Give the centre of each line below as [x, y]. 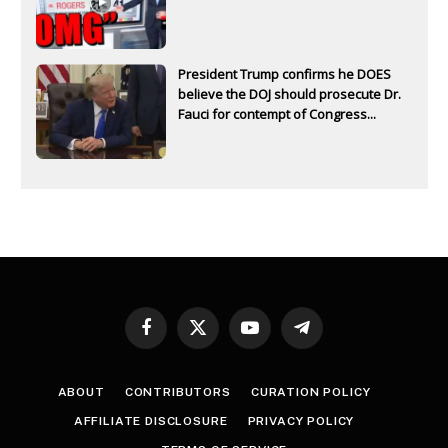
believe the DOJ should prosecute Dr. [289, 94]
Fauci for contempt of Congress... [277, 114]
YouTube [275, 336]
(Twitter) [222, 355]
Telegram [330, 336]
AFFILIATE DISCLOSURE [150, 421]
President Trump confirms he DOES [284, 74]
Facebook [174, 336]
